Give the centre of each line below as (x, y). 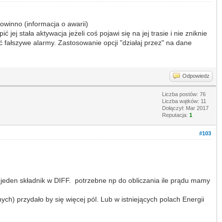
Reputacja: (176, 115)
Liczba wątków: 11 (184, 101)
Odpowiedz (196, 76)
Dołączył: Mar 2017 (185, 108)
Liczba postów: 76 (184, 94)
